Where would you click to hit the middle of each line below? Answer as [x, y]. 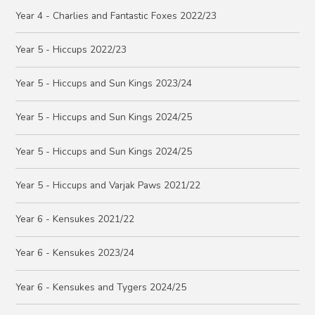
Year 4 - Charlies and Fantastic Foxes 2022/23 [116, 15]
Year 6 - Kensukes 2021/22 [75, 219]
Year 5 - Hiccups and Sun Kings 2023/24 [104, 84]
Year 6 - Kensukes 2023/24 [75, 253]
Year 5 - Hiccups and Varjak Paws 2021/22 [108, 185]
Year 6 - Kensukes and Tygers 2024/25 [101, 287]
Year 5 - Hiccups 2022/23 [71, 49]
